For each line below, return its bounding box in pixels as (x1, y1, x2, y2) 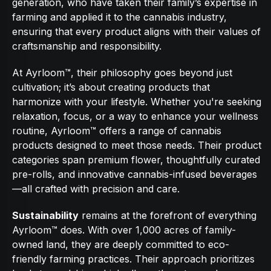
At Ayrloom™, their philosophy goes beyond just (12, 67, 232, 79)
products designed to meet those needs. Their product (12, 139, 261, 151)
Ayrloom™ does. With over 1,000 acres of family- (12, 224, 236, 236)
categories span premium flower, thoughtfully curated (12, 154, 260, 166)
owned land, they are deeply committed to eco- (12, 238, 229, 250)
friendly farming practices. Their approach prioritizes (12, 253, 255, 265)
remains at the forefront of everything (79, 209, 256, 221)
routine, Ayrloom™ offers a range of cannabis (12, 125, 221, 137)
